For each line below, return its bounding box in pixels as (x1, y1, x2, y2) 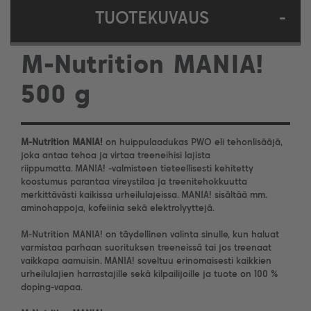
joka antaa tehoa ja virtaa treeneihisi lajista (21, 151, 210, 160)
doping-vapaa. (21, 283, 83, 292)
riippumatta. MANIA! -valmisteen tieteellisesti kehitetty (21, 164, 253, 174)
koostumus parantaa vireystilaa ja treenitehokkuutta (21, 177, 247, 187)
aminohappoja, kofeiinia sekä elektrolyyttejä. (21, 203, 215, 213)
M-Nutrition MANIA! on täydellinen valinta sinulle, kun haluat (21, 230, 279, 239)
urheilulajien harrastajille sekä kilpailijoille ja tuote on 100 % (21, 269, 278, 279)
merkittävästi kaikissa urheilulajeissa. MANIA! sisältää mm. (21, 190, 267, 200)
